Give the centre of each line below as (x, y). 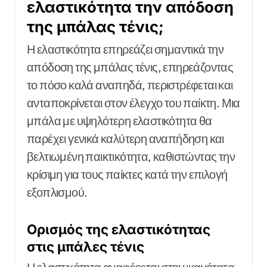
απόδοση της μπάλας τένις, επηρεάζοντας (130, 67)
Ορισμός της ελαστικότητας (119, 229)
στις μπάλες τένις (86, 246)
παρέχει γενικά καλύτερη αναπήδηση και (125, 138)
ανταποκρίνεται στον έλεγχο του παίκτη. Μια (133, 103)
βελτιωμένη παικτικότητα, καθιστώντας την (131, 156)
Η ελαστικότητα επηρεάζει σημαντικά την (125, 49)
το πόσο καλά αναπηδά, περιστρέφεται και (130, 85)
